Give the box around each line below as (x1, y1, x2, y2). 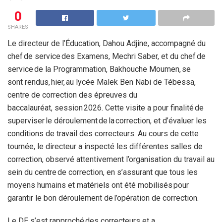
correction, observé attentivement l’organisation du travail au (7, 155, 215, 165)
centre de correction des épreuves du (7, 90, 137, 100)
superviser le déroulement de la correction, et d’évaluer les (7, 116, 207, 126)
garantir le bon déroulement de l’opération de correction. (7, 193, 202, 203)
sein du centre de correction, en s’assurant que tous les (7, 167, 198, 177)
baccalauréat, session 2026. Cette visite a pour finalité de (7, 103, 204, 113)
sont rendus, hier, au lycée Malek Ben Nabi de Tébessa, (7, 77, 196, 87)
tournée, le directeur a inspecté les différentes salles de (7, 142, 203, 152)
